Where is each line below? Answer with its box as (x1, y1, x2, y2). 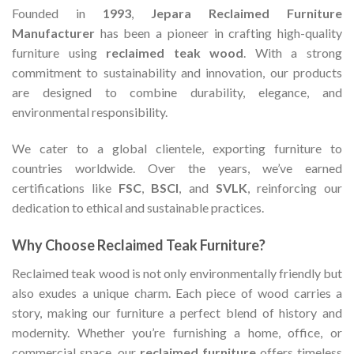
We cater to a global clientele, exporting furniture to (12, 141, 342, 156)
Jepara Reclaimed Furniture (151, 6, 342, 21)
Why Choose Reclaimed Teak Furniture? (12, 235, 265, 254)
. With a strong (243, 45, 343, 61)
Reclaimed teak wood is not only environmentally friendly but (12, 265, 342, 281)
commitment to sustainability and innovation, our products (12, 65, 342, 81)
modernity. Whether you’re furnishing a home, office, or (12, 324, 342, 340)
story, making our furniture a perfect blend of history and (12, 304, 342, 320)
